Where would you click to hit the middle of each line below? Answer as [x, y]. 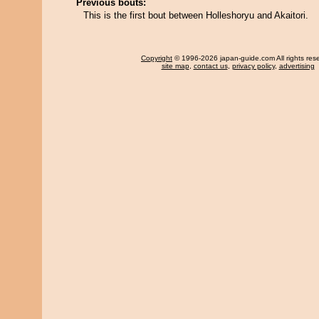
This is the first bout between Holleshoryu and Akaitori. [196, 15]
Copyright [157, 58]
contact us [210, 66]
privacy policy [253, 66]
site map [175, 66]
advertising [297, 66]
